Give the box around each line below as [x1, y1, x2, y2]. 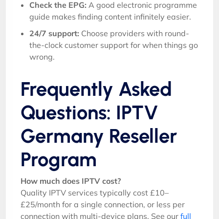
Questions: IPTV [21, 101, 158, 124]
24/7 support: [29, 28, 79, 38]
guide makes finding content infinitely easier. [29, 12, 191, 22]
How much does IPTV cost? [21, 176, 121, 186]
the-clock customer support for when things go [29, 40, 198, 50]
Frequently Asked [21, 77, 172, 101]
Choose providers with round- [79, 28, 189, 38]
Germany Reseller [21, 124, 177, 148]
